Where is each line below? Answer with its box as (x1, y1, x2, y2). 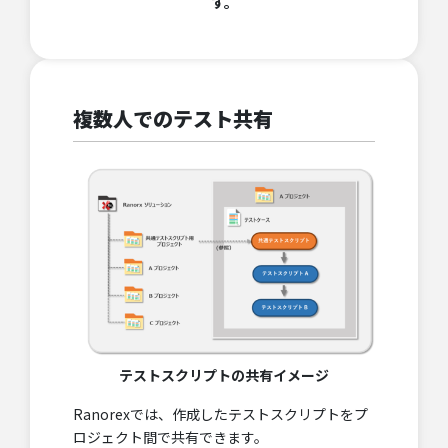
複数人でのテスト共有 (73, 103, 273, 133)
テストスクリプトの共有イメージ (119, 364, 329, 385)
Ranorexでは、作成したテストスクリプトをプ (73, 404, 368, 425)
